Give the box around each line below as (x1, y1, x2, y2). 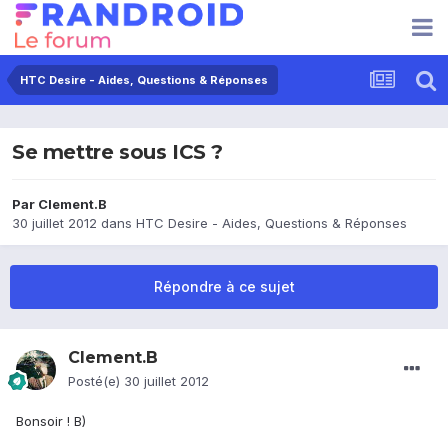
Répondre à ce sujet (153, 278, 295, 296)
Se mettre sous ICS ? (12, 140, 223, 165)
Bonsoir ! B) (16, 413, 86, 430)
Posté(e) (68, 373, 124, 390)
